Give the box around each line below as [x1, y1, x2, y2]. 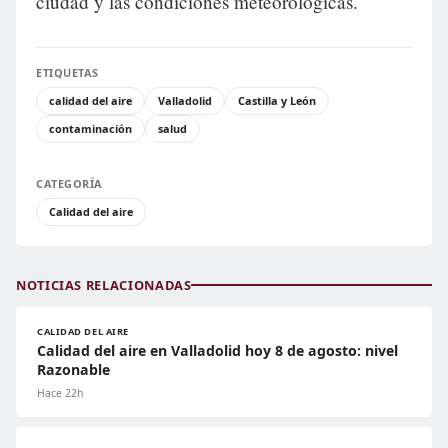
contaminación [49, 120, 132, 136]
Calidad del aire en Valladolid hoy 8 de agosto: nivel [37, 340, 398, 360]
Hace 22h [37, 385, 83, 400]
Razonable [37, 359, 110, 379]
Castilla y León [238, 92, 316, 108]
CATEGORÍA [36, 175, 103, 191]
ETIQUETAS [36, 64, 99, 80]
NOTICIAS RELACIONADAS [16, 275, 192, 294]
